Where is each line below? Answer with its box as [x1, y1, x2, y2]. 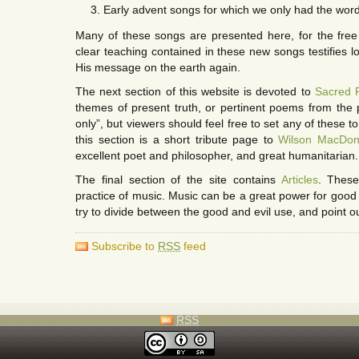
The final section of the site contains [75, 173, 281, 186]
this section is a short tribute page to [75, 133, 278, 146]
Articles [280, 173, 318, 186]
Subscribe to [91, 240, 158, 252]
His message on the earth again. [75, 61, 240, 74]
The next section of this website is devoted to [75, 85, 315, 98]
